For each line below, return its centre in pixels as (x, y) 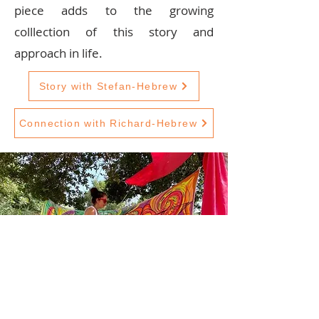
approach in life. (58, 53)
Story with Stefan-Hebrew (108, 87)
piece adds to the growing (114, 11)
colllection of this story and (114, 32)
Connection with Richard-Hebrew (108, 124)
